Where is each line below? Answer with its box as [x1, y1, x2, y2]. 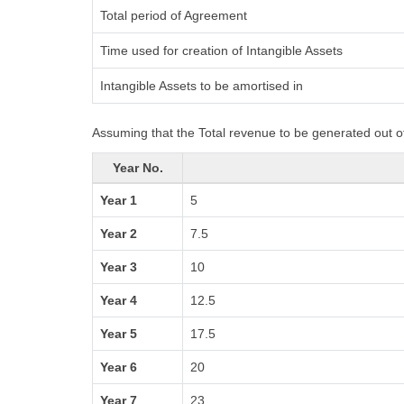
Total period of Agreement [100, 8, 247, 23]
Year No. [112, 161, 163, 175]
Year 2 [100, 226, 137, 241]
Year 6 [100, 360, 137, 374]
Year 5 [100, 326, 137, 341]
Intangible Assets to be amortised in [100, 78, 303, 93]
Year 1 [100, 193, 137, 207]
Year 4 [100, 293, 137, 308]
